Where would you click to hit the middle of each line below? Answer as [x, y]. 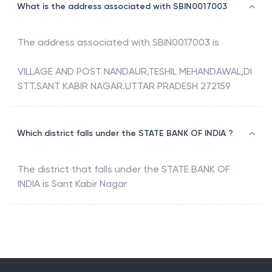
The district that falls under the [90, 169]
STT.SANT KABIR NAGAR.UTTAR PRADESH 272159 [124, 86]
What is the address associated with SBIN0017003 [122, 7]
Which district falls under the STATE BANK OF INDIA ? [125, 134]
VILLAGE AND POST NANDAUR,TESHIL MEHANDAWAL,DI [135, 72]
